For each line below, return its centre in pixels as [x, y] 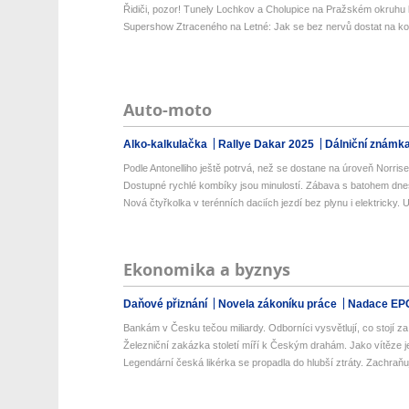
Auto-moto [167, 110]
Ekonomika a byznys [206, 270]
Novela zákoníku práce [278, 304]
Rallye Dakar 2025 [267, 144]
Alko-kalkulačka [166, 144]
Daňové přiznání [166, 304]
